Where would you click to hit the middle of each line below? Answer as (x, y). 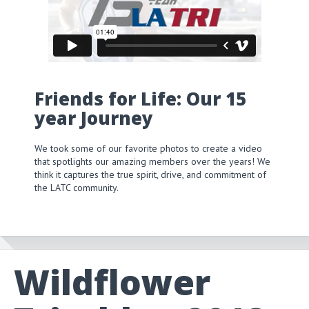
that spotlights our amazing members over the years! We (152, 161)
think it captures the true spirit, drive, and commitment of (150, 174)
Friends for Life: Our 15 (140, 99)
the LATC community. (77, 187)
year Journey (94, 118)
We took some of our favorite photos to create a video (148, 148)
